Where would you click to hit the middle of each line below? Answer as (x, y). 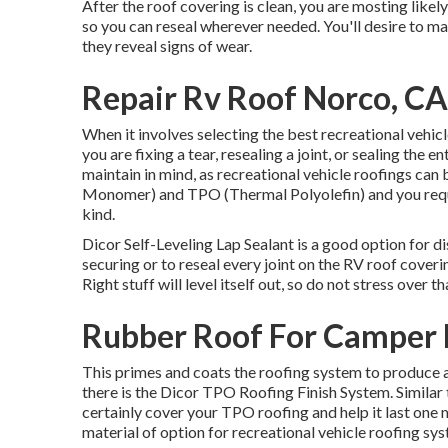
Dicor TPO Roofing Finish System (275, 391)
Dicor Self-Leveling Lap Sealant (188, 243)
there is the (121, 391)
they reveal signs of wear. (167, 45)
